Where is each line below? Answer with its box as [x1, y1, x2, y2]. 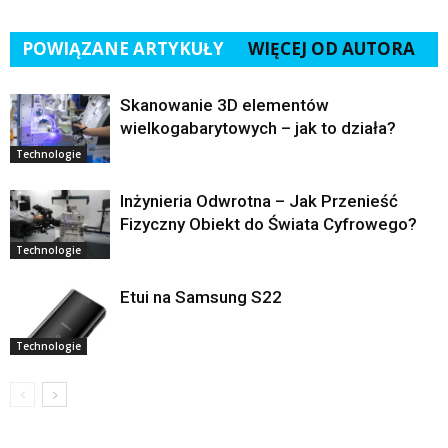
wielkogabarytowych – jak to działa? [120, 118, 396, 139]
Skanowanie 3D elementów [120, 95, 329, 116]
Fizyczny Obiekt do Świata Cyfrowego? [120, 214, 417, 235]
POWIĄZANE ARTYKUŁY [22, 37, 224, 61]
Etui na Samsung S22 [120, 287, 282, 308]
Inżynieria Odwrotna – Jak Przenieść [120, 191, 398, 212]
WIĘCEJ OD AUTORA [248, 37, 415, 61]
